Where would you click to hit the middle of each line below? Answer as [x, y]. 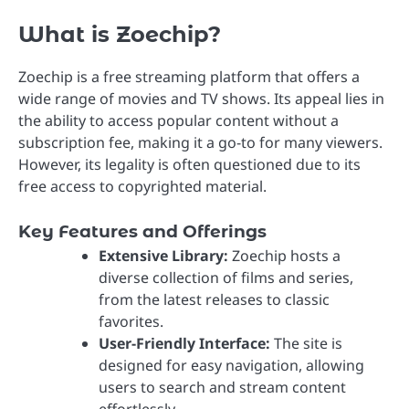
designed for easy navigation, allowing [231, 366]
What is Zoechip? [120, 35]
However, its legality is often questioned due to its [189, 165]
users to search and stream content [222, 388]
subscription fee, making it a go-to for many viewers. [200, 143]
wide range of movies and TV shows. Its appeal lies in [201, 99]
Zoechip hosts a [284, 256]
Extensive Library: [163, 256]
